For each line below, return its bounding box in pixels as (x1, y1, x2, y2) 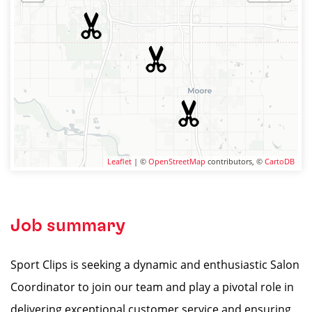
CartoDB (265, 156, 295, 166)
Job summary (10, 217, 125, 235)
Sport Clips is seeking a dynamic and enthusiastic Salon (10, 257, 299, 272)
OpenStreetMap (148, 156, 205, 166)
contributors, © (205, 156, 265, 166)
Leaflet (107, 156, 132, 166)
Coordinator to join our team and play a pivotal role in (10, 279, 294, 295)
